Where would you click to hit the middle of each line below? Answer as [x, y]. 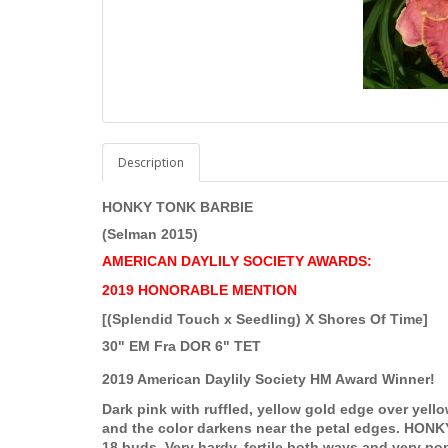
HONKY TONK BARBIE [179, 207]
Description [151, 163]
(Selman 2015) [150, 234]
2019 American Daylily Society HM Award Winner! [268, 379]
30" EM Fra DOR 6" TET [181, 346]
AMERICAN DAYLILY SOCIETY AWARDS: [237, 261]
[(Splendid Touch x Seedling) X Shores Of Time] [265, 319]
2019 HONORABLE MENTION [199, 290]
